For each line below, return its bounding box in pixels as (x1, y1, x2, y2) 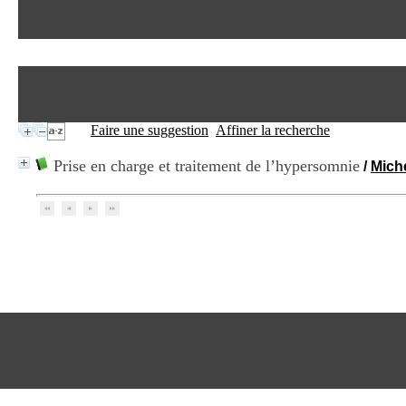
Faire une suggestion (91, 122, 208, 138)
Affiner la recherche (216, 122, 330, 138)
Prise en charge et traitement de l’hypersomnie (53, 157, 360, 175)
